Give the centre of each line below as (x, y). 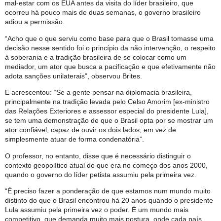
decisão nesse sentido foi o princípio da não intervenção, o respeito (110, 48)
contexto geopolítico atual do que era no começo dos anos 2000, (106, 165)
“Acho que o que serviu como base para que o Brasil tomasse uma (109, 38)
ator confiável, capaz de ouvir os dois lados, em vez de (91, 130)
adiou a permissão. (35, 22)
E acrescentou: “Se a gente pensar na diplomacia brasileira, (98, 92)
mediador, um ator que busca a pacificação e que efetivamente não (110, 66)
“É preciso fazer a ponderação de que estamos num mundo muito (108, 191)
